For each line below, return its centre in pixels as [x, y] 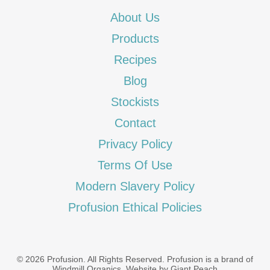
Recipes [135, 59]
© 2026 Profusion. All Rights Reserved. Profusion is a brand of [135, 259]
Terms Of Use [135, 165]
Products [135, 38]
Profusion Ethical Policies [135, 207]
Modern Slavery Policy [135, 186]
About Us [135, 17]
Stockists [135, 102]
